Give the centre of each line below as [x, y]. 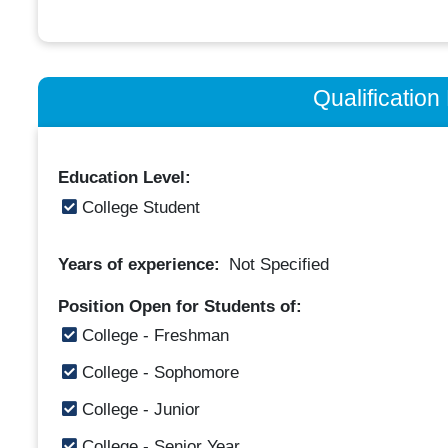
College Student [138, 207]
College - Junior [138, 409]
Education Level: [124, 177]
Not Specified [278, 264]
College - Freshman [152, 335]
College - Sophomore [157, 372]
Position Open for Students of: [179, 306]
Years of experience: [141, 264]
